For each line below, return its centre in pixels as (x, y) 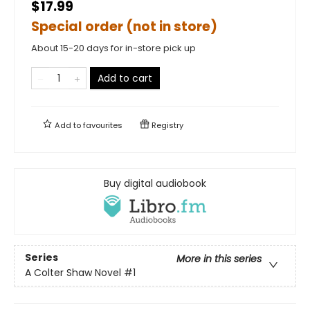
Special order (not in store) (124, 26)
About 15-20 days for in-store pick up (113, 48)
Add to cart (125, 78)
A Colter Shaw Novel (73, 273)
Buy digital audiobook (155, 183)
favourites (103, 125)
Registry (166, 125)
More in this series (219, 259)
